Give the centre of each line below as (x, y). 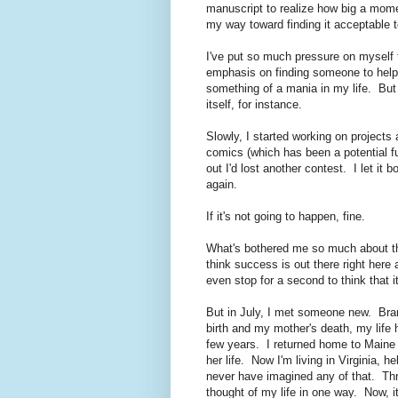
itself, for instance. (254, 105)
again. (223, 185)
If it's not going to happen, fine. (286, 217)
